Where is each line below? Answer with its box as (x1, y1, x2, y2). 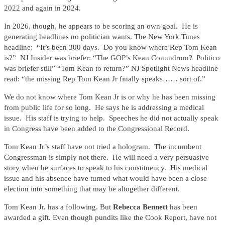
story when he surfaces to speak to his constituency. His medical (4, 164, 207, 172)
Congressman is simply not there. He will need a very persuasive (4, 153, 209, 162)
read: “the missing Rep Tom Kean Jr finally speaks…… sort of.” (4, 75, 205, 83)
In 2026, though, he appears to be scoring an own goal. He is (4, 22, 198, 31)
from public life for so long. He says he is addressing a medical (4, 103, 204, 112)
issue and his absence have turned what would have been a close (4, 174, 207, 183)
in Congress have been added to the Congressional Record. (4, 125, 189, 133)
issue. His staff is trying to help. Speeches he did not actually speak (4, 114, 218, 123)
